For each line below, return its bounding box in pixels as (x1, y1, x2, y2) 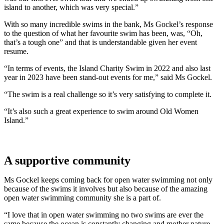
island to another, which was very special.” (4, 3, 138, 11)
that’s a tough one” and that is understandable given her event (4, 38, 197, 46)
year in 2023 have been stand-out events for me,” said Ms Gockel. (4, 73, 212, 81)
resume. (4, 47, 28, 55)
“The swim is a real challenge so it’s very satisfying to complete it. (4, 90, 211, 98)
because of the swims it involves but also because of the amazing (4, 184, 207, 193)
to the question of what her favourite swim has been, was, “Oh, (4, 29, 202, 37)
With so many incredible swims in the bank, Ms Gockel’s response (4, 20, 213, 28)
